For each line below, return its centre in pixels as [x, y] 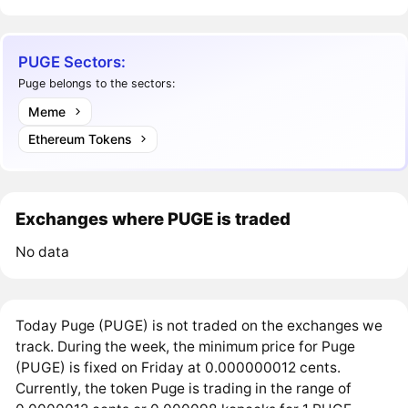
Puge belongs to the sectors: [97, 84]
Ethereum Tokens [79, 138]
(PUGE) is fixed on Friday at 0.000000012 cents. [178, 367]
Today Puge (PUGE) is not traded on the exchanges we [199, 325]
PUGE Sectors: [72, 61]
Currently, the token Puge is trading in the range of [184, 388]
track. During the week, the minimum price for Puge [186, 346]
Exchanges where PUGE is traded [153, 219]
